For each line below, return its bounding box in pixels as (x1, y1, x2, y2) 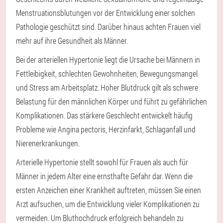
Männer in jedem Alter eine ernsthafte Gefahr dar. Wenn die (16, 171, 193, 182)
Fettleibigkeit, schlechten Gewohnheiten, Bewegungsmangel (16, 68, 198, 79)
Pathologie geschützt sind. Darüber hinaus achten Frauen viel (16, 21, 201, 32)
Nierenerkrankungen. (16, 138, 80, 149)
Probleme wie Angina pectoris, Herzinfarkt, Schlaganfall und (16, 124, 196, 135)
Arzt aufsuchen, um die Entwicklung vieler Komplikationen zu (16, 199, 200, 210)
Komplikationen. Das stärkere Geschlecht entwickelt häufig (16, 110, 193, 121)
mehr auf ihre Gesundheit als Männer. (16, 35, 128, 46)
